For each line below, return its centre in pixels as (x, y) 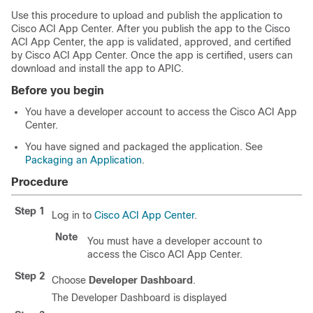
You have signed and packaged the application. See (144, 147)
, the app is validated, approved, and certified (187, 42)
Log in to (73, 215)
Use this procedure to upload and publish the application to (147, 15)
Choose (70, 280)
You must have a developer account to (175, 241)
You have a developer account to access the (128, 112)
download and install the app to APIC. (97, 68)
